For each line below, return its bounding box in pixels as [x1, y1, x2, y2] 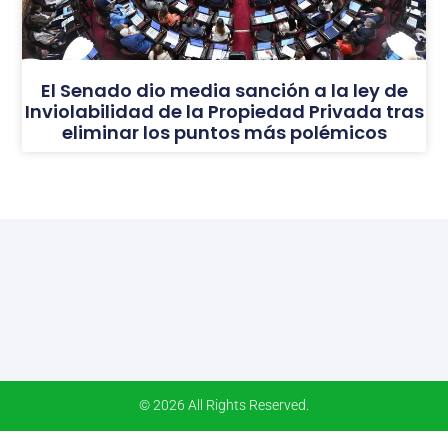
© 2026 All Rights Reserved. [139, 397, 309, 413]
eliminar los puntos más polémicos [61, 120, 387, 146]
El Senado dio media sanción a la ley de [40, 78, 408, 104]
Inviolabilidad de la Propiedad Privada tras [24, 99, 424, 125]
